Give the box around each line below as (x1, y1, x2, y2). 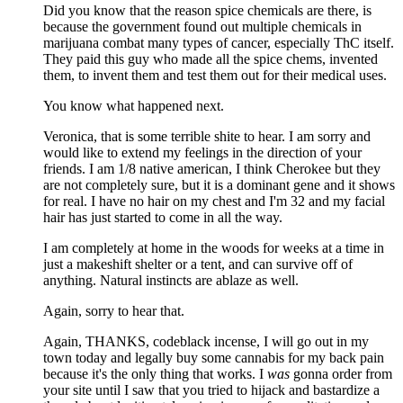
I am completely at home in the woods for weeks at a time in (43, 240, 384, 256)
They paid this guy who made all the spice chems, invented (43, 51, 378, 67)
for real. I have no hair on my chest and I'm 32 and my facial (43, 193, 385, 210)
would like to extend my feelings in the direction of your (43, 145, 362, 161)
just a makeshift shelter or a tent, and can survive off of (43, 256, 353, 273)
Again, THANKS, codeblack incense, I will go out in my (43, 334, 369, 350)
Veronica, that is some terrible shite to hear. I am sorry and (43, 129, 371, 145)
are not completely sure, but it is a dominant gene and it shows (43, 177, 395, 193)
